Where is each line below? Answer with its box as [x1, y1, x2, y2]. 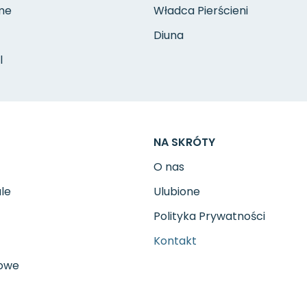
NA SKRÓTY [153, 134, 215, 150]
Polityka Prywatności [153, 208, 265, 224]
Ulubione [153, 184, 200, 199]
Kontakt [153, 233, 197, 249]
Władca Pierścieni [153, 3, 248, 19]
